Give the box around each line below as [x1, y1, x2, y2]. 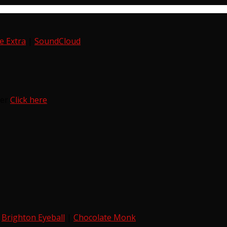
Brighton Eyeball [2, 212, 65, 223]
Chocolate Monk [73, 212, 136, 223]
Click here [10, 94, 47, 106]
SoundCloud [34, 35, 81, 47]
